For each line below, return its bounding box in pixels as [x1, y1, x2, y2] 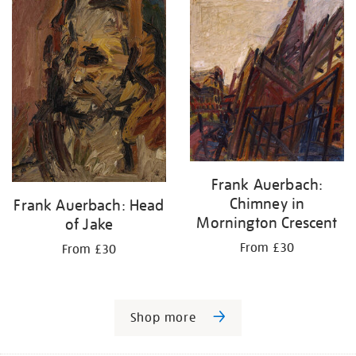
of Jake [64, 214, 114, 234]
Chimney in [229, 193, 305, 213]
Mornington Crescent [196, 212, 338, 232]
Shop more [130, 309, 196, 326]
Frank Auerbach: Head [14, 195, 164, 215]
